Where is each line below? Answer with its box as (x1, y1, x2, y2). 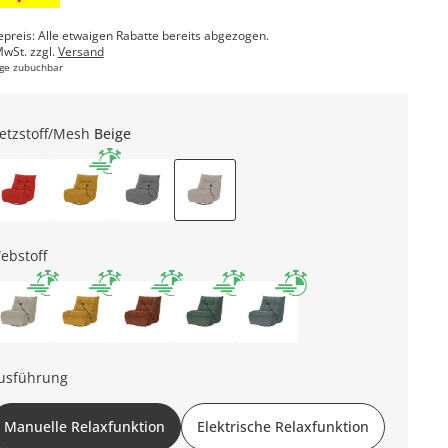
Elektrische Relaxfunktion (196, 417, 369, 436)
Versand (57, 43, 104, 60)
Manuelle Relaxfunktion (3, 417, 165, 436)
